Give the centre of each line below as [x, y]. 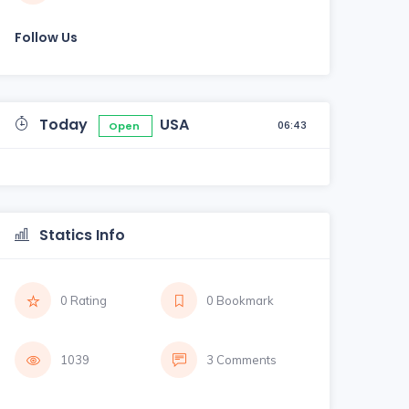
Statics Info [80, 235]
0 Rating [84, 300]
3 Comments [241, 359]
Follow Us [46, 37]
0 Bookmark [240, 300]
